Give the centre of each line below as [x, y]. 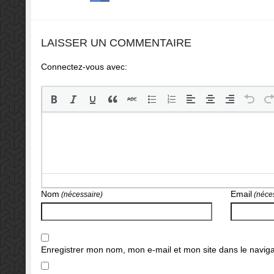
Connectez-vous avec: [84, 67]
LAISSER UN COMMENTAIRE [116, 43]
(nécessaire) [81, 195]
